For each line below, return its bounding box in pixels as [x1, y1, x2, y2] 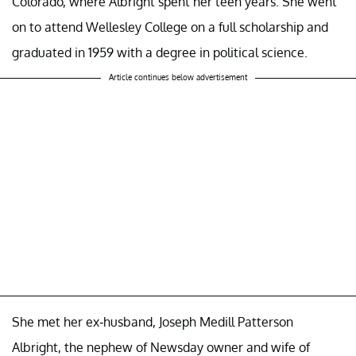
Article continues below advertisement [109, 72, 247, 83]
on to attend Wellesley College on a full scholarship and [12, 19, 328, 36]
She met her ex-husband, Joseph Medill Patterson [12, 314, 293, 331]
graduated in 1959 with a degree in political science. [12, 44, 308, 61]
